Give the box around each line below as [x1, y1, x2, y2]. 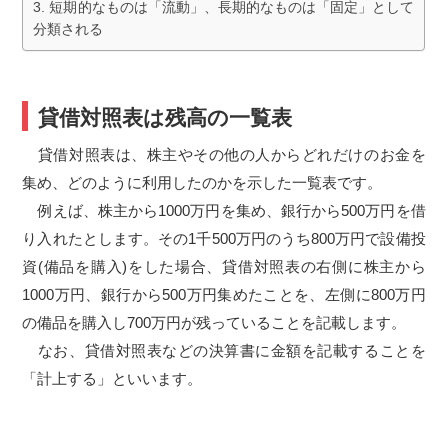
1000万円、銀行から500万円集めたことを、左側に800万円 [22, 286, 426, 303]
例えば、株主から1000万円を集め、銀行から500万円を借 [22, 202, 426, 219]
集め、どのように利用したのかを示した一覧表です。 [22, 174, 383, 191]
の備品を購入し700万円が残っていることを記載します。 [22, 314, 407, 331]
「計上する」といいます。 [22, 370, 203, 387]
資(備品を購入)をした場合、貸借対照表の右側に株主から [22, 258, 426, 275]
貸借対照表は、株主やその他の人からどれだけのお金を [22, 146, 426, 163]
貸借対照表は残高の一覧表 [38, 106, 293, 129]
